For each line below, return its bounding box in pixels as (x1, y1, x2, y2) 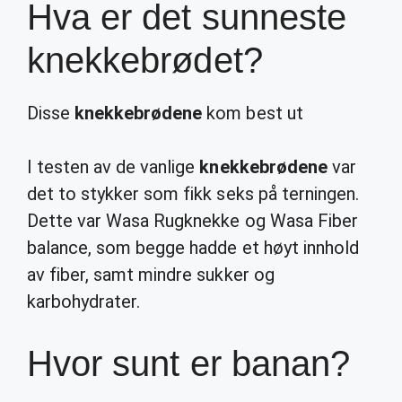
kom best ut (202, 102, 303, 124)
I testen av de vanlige (27, 156, 200, 178)
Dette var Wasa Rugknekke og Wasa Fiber (27, 210, 358, 232)
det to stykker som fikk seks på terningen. (27, 183, 359, 205)
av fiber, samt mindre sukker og (27, 264, 275, 285)
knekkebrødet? (27, 40, 263, 80)
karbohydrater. (27, 291, 141, 312)
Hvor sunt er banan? (27, 344, 350, 383)
